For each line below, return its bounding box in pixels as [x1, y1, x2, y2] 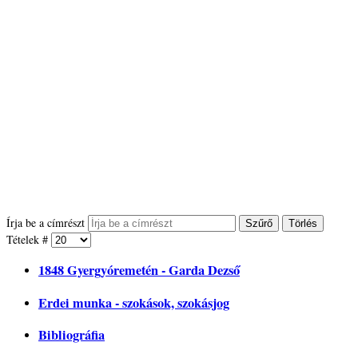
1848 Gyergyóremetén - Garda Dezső [38, 261, 240, 280]
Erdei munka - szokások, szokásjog [38, 292, 229, 312]
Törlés [288, 217, 317, 229]
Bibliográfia [38, 324, 105, 344]
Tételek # [6, 231, 51, 247]
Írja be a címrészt [6, 214, 88, 230]
